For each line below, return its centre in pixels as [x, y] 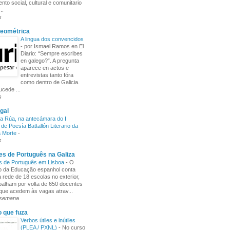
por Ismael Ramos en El [54, 46]
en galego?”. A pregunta [50, 61]
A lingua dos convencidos [52, 39]
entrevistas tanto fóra [47, 75]
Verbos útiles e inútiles [48, 220]
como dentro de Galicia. [50, 82]
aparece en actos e [45, 68]
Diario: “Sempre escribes [52, 53]
